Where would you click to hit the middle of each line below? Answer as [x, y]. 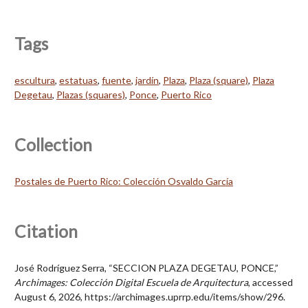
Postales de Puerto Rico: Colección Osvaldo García [124, 181]
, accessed [271, 282]
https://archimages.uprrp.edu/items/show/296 [184, 296]
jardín [147, 80]
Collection [53, 144]
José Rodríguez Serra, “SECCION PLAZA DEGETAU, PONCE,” [146, 267]
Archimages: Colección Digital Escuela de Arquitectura [131, 282]
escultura [35, 80]
